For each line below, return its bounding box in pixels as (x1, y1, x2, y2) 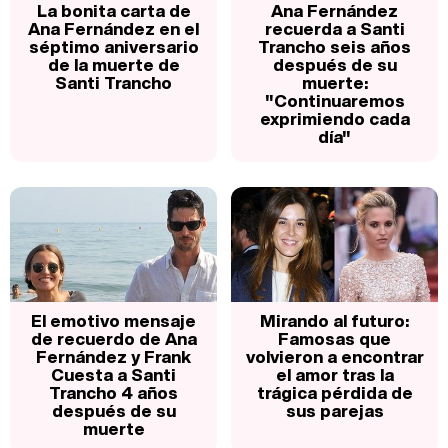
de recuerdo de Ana (30, 325, 197, 351)
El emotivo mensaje (31, 307, 196, 333)
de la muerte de (47, 51, 180, 77)
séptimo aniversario (28, 33, 199, 59)
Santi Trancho (55, 69, 172, 95)
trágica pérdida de (256, 379, 413, 405)
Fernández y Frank (36, 343, 191, 369)
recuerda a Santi (264, 15, 405, 41)
